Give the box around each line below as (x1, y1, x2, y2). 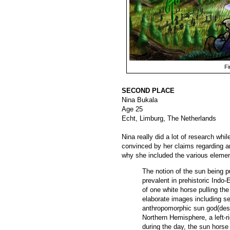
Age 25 (122, 105, 143, 113)
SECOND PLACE (122, 86, 175, 94)
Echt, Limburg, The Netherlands (122, 114, 216, 122)
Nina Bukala (122, 95, 158, 104)
